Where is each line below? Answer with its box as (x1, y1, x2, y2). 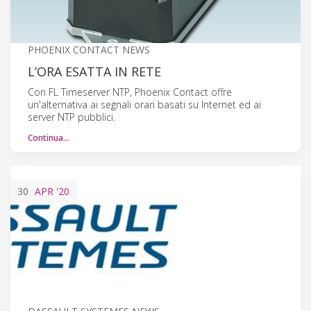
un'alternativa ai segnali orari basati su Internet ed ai (28, 97, 261, 111)
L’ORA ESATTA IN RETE (28, 62, 161, 80)
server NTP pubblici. (28, 110, 115, 124)
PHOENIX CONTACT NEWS (28, 42, 150, 56)
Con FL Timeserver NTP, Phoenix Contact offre (28, 85, 232, 99)
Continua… (28, 131, 69, 144)
